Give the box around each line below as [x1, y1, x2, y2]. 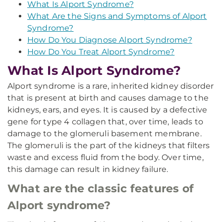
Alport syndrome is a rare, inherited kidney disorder [7, 81, 214, 91]
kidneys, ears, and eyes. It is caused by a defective [7, 105, 208, 114]
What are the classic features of [7, 182, 194, 195]
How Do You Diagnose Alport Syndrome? [27, 35, 192, 45]
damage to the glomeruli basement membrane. [7, 129, 202, 138]
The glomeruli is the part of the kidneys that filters [7, 141, 210, 150]
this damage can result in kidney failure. [7, 165, 168, 174]
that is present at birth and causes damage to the [7, 93, 209, 103]
